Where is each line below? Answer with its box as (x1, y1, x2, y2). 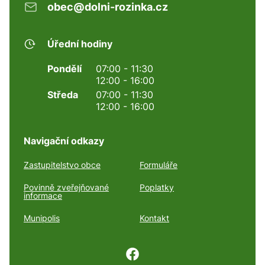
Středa (47, 88, 78, 101)
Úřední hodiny (47, 37, 112, 50)
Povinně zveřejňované (24, 182, 109, 192)
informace (24, 190, 62, 201)
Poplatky (140, 182, 174, 192)
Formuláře (140, 159, 178, 170)
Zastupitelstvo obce (24, 159, 101, 170)
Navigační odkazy (24, 134, 104, 147)
